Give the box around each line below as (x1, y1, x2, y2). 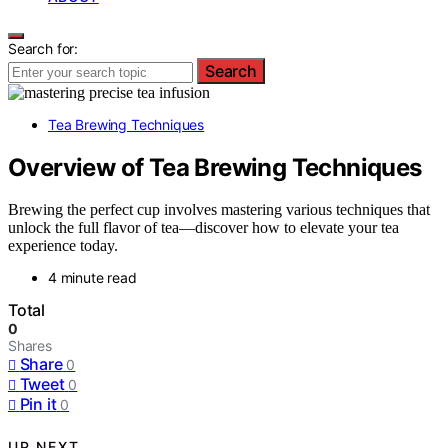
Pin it (19, 394, 57, 415)
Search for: (8, 39, 79, 57)
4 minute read (48, 269, 137, 287)
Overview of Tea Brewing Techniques (8, 152, 422, 182)
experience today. (8, 237, 118, 255)
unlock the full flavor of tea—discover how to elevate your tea (8, 219, 399, 237)
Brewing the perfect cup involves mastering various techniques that (8, 201, 430, 219)
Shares (8, 337, 52, 355)
